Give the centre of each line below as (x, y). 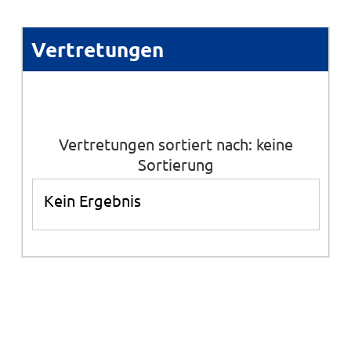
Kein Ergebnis (92, 200)
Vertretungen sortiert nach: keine (175, 143)
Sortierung (175, 164)
